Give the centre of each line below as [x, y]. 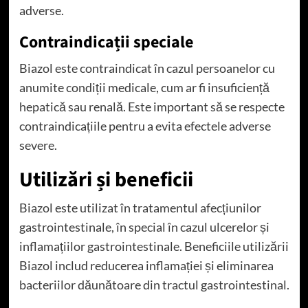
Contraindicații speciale [106, 42]
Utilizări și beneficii [106, 179]
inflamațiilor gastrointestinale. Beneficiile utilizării [154, 246]
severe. [38, 145]
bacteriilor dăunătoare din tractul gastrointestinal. [154, 284]
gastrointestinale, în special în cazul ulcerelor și [144, 227]
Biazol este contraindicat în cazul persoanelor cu [147, 68]
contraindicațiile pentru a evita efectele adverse [145, 125]
